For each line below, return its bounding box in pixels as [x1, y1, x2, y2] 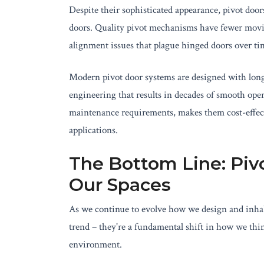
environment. [69, 238, 122, 251]
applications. [69, 124, 118, 137]
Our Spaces [69, 174, 171, 196]
